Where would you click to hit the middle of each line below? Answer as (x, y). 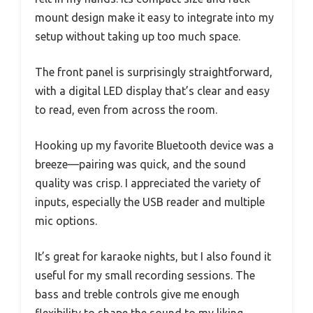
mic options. (66, 220)
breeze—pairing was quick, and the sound (140, 164)
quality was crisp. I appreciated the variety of (148, 183)
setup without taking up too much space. (138, 36)
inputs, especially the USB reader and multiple (150, 202)
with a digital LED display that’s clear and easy (152, 90)
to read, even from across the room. (126, 109)
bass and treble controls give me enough (137, 294)
